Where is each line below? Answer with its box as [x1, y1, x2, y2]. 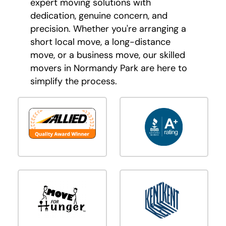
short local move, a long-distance [30, 35, 171, 48]
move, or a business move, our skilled [30, 48, 185, 61]
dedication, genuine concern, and [30, 9, 167, 22]
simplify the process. [30, 75, 117, 87]
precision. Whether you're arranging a [30, 22, 186, 35]
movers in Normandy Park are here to [30, 62, 187, 74]
